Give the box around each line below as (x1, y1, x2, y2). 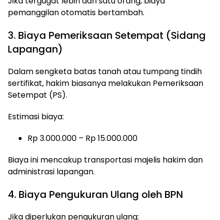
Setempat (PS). (8, 89, 67, 101)
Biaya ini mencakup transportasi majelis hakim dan (8, 154, 203, 165)
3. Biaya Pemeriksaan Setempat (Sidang (8, 28, 206, 42)
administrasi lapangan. (8, 166, 95, 177)
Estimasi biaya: (8, 111, 64, 122)
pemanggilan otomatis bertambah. (8, 7, 144, 18)
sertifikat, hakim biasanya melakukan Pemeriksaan (8, 78, 203, 89)
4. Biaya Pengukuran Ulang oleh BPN (8, 188, 183, 201)
